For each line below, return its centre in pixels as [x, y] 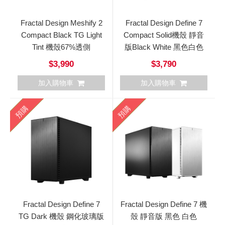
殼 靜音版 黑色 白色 [164, 216]
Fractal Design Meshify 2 [61, 23]
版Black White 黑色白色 [164, 47]
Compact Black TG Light [61, 35]
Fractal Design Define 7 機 [164, 204]
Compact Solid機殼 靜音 [164, 35]
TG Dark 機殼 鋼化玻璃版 [61, 216]
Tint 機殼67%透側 [61, 47]
